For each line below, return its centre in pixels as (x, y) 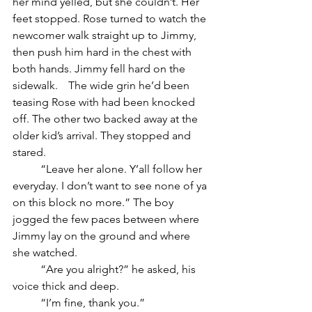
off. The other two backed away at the (107, 118)
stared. (29, 152)
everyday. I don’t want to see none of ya (111, 185)
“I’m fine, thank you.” (93, 302)
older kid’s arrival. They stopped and (103, 135)
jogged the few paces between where (107, 219)
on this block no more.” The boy (94, 202)
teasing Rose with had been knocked (105, 102)
